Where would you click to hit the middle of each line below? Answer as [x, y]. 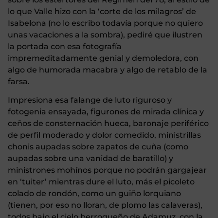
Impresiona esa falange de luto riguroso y [90, 100]
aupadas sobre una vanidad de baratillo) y [91, 158]
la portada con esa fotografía [65, 46]
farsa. [19, 81]
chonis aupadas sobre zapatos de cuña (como [98, 146]
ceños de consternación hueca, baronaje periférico [108, 123]
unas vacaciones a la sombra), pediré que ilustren [105, 35]
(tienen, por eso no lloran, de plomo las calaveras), [105, 205]
